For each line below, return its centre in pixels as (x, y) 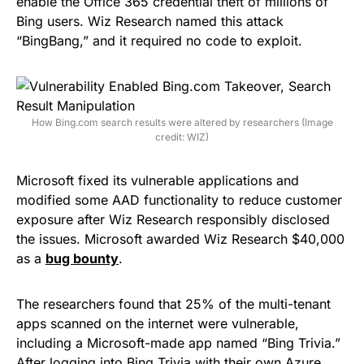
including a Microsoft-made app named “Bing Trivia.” (178, 342)
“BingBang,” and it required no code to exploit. (159, 40)
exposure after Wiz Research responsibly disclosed (173, 219)
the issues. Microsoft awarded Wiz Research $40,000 (180, 238)
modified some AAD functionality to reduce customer (179, 199)
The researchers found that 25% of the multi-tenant (173, 303)
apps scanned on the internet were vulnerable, (158, 323)
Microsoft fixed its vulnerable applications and (158, 180)
